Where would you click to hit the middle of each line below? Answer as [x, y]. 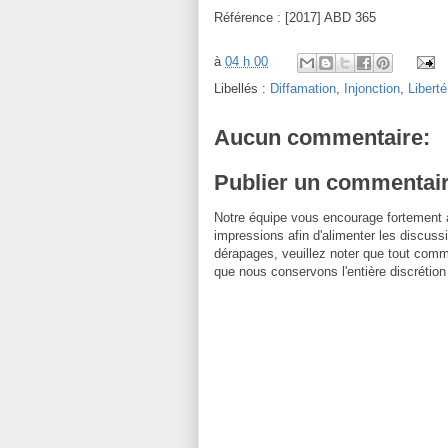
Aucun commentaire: [322, 137]
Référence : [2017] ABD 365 [295, 17]
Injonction [372, 88]
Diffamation [303, 88]
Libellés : [242, 88]
